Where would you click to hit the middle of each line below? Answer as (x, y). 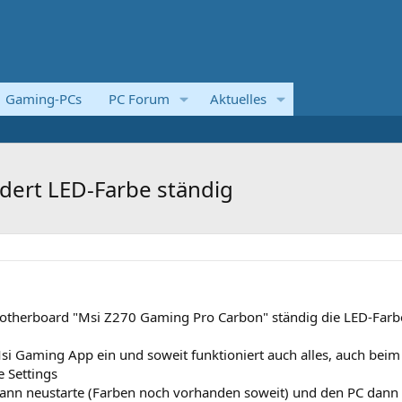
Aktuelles (238, 99)
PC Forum (139, 99)
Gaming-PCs (44, 99)
